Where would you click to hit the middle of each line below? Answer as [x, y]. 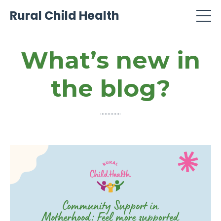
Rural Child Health [65, 16]
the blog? [110, 88]
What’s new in [110, 60]
